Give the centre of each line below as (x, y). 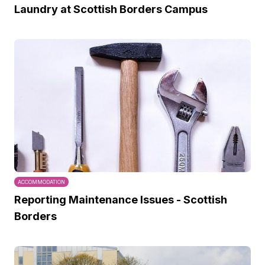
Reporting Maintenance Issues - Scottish (121, 200)
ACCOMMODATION (41, 182)
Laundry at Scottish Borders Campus (111, 9)
